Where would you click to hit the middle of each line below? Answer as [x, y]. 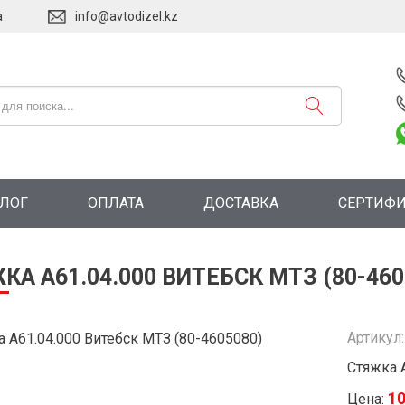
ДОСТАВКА [241, 202]
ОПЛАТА [116, 202]
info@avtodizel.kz [127, 16]
